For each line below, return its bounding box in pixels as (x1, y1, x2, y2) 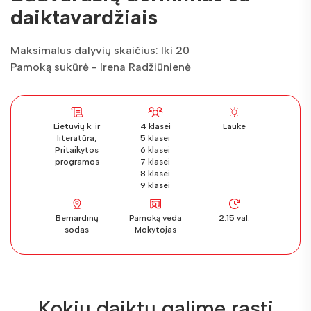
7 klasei (140, 157, 171, 167)
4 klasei (140, 121, 171, 132)
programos (54, 157, 99, 167)
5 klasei (140, 133, 171, 144)
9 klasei (140, 180, 171, 191)
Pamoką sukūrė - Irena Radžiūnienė (10, 60, 191, 74)
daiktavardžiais (10, 3, 158, 30)
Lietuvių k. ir (53, 121, 101, 132)
